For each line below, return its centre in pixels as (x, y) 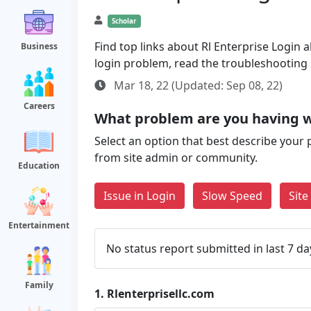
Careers (39, 106)
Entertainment (39, 225)
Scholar (124, 21)
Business (39, 46)
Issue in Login (140, 196)
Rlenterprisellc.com (161, 294)
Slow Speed (232, 196)
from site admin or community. (176, 158)
